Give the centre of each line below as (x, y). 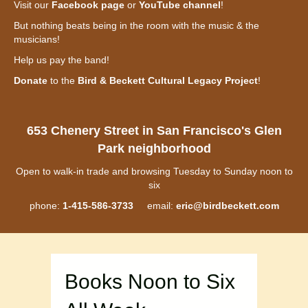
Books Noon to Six (150, 282)
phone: (46, 206)
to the (63, 81)
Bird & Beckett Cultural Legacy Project (168, 81)
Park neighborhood (154, 149)
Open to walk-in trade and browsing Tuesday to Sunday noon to (154, 172)
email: (154, 206)
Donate (31, 81)
